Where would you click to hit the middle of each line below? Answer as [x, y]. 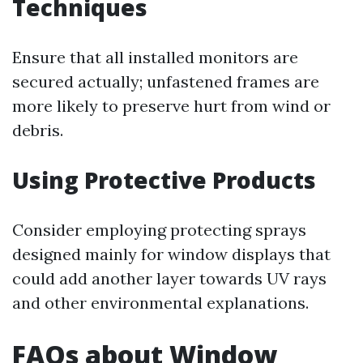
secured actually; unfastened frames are [166, 81]
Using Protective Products [164, 180]
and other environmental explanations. [160, 303]
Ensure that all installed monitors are [155, 57]
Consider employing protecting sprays [159, 230]
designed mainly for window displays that [171, 254]
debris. [38, 130]
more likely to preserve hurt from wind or [171, 106]
